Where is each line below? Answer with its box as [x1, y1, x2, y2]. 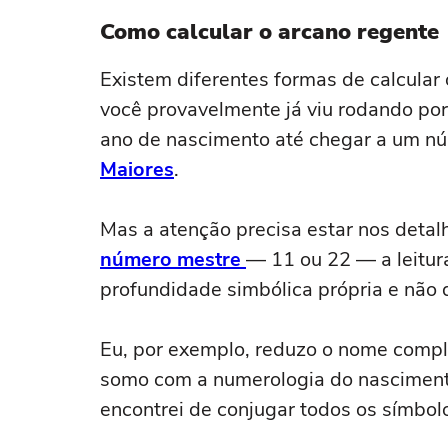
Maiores [100, 156, 174, 183]
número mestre [100, 246, 246, 273]
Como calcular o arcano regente [100, 17, 439, 47]
